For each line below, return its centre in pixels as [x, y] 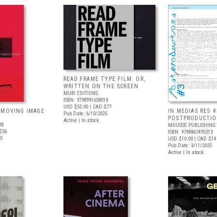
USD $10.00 [180, 139]
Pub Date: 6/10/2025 [85, 114]
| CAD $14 [204, 139]
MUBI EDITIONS [81, 93]
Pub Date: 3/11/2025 [190, 146]
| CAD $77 [100, 107]
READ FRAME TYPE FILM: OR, [104, 79]
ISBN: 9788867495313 [190, 132]
